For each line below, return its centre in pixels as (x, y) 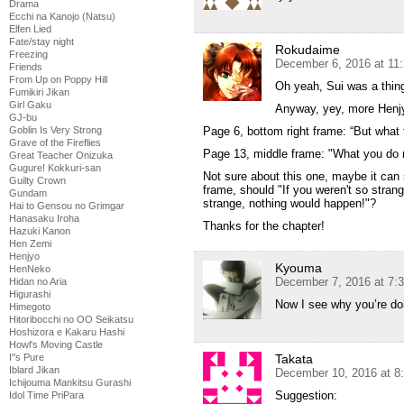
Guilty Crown (37, 180)
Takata (294, 359)
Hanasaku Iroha (44, 218)
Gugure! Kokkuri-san (55, 168)
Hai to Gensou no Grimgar (67, 206)
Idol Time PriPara (46, 395)
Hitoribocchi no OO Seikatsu (71, 319)
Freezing (28, 54)
